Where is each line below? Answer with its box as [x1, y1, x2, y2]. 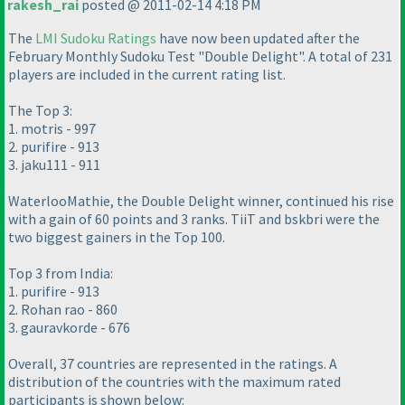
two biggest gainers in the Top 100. [8, 228, 225, 247]
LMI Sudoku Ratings [35, 29, 156, 48]
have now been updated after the [156, 29, 360, 48]
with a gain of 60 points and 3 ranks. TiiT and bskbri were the [8, 210, 380, 229]
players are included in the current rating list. [8, 65, 286, 84]
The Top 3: [8, 101, 72, 120]
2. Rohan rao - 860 [8, 300, 118, 319]
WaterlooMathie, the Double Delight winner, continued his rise [8, 192, 394, 211]
